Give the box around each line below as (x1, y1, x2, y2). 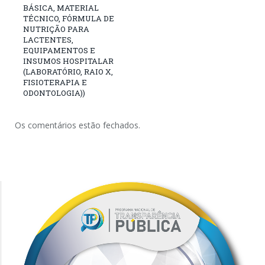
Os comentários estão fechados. (15, 119, 140, 131)
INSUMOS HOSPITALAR (23, 55, 114, 66)
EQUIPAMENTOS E (23, 44, 95, 56)
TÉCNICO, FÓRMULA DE (23, 12, 114, 24)
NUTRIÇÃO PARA (23, 23, 89, 34)
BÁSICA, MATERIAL (23, 2, 99, 13)
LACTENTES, (23, 34, 73, 45)
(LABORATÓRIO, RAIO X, (23, 66, 113, 77)
